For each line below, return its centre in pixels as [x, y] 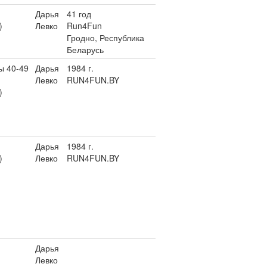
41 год [79, 14]
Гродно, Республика [105, 38]
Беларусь [85, 49]
